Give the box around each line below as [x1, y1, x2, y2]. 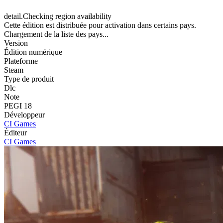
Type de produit [4, 75, 54, 84]
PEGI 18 [4, 102, 32, 111]
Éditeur [4, 128, 27, 137]
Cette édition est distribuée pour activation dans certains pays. [4, 21, 196, 30]
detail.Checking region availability [4, 12, 111, 21]
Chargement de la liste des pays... [4, 30, 109, 39]
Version [4, 39, 28, 48]
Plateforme [4, 57, 38, 66]
